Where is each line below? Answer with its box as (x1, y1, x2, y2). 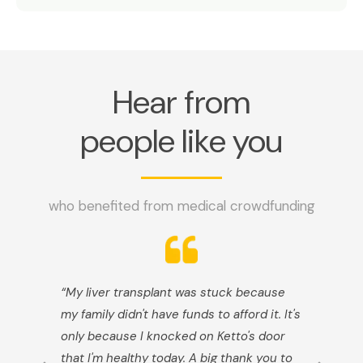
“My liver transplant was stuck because (61, 284, 285, 301)
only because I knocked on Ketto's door (61, 327, 285, 344)
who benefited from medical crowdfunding (48, 196, 315, 215)
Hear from (113, 80, 250, 123)
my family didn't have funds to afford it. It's (61, 305, 301, 322)
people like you (80, 119, 283, 162)
